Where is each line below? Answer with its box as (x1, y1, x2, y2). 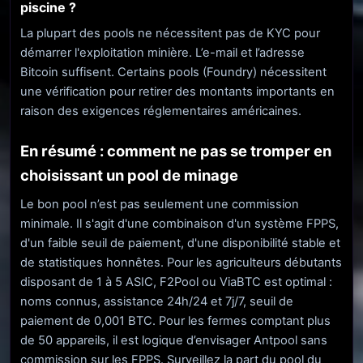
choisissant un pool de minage (20, 165, 238, 184)
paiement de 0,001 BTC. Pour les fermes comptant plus (20, 314, 331, 329)
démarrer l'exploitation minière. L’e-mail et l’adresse (20, 45, 305, 60)
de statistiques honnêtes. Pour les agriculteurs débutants (20, 255, 342, 271)
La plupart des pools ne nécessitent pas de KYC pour (20, 25, 320, 41)
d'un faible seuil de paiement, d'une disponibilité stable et (20, 236, 340, 251)
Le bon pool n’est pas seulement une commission (20, 197, 299, 212)
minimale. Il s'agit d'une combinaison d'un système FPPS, (20, 216, 339, 232)
